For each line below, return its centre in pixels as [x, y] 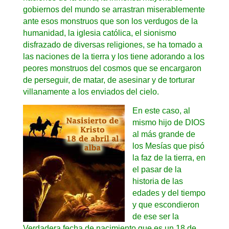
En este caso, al [161, 110]
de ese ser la [155, 216]
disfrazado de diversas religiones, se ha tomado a [112, 44]
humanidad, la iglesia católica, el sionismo [99, 33]
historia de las [157, 181]
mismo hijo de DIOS [168, 122]
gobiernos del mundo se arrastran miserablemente [114, 9]
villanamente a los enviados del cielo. [91, 91]
